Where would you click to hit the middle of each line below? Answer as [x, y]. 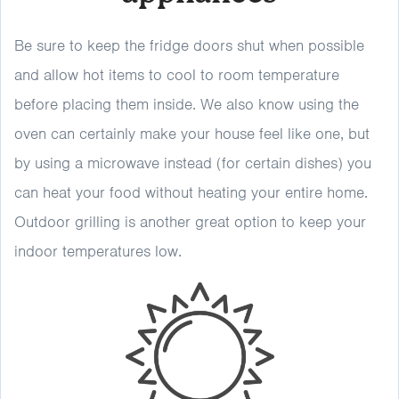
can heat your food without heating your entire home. [191, 192]
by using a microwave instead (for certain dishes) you [193, 163]
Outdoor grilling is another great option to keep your [190, 222]
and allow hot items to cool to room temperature [177, 75]
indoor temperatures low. [100, 251]
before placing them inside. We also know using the [187, 104]
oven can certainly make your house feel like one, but [192, 134]
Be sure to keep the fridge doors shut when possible [189, 45]
